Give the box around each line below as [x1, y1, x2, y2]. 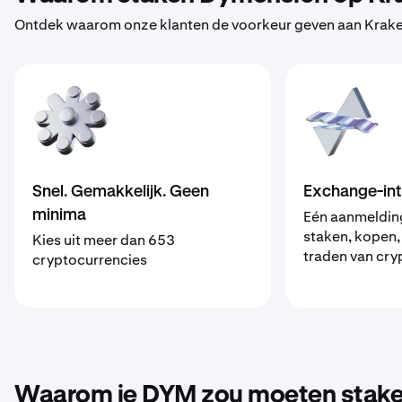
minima [32, 207, 86, 223]
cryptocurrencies [32, 250, 147, 269]
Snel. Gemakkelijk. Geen [32, 184, 209, 200]
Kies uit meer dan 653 [32, 231, 175, 249]
